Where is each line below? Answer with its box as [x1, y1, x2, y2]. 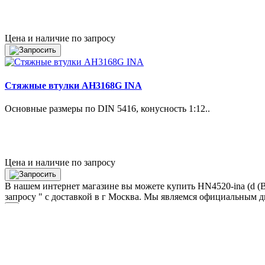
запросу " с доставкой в [5, 192, 102, 202]
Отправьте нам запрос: [21, 203, 112, 213]
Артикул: [5, 225, 42, 235]
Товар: [5, 215, 31, 225]
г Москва [102, 192, 139, 202]
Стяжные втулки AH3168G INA [5, 80, 142, 91]
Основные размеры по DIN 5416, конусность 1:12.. [5, 104, 210, 114]
